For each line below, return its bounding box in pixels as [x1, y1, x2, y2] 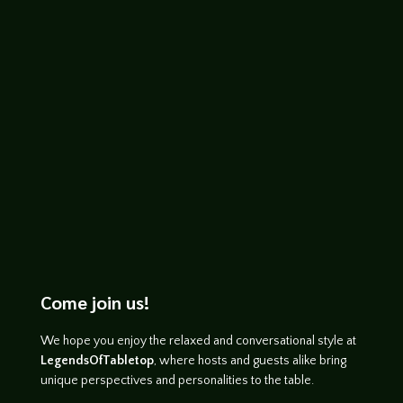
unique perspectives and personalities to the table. [40, 373, 314, 389]
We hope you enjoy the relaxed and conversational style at [40, 334, 356, 349]
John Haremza [73, 36, 145, 49]
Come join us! [40, 291, 149, 315]
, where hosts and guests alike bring [153, 354, 346, 369]
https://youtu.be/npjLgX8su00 [58, 66, 275, 85]
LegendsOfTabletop [40, 354, 154, 369]
